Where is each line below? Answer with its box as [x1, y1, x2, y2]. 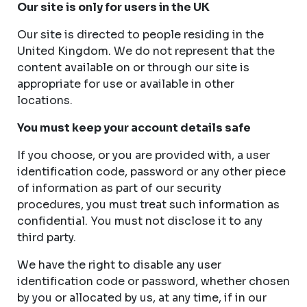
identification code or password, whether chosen [17, 274, 290, 288]
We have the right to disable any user [17, 258, 221, 272]
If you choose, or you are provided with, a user [17, 148, 270, 162]
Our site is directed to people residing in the [17, 27, 264, 42]
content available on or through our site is [17, 60, 249, 75]
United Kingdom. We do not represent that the [17, 44, 275, 58]
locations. [17, 93, 73, 108]
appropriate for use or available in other [17, 77, 234, 91]
